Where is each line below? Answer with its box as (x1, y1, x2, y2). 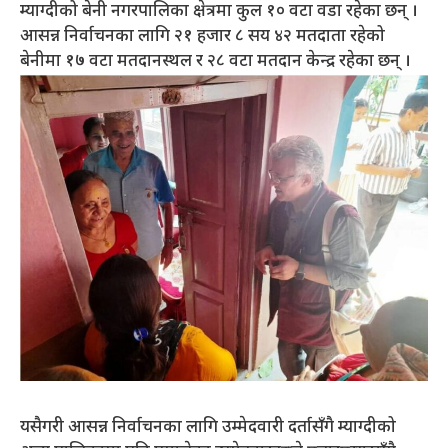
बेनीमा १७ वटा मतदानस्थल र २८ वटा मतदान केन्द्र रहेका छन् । (20, 51, 411, 74)
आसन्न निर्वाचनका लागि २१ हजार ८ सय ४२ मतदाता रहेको (20, 26, 385, 49)
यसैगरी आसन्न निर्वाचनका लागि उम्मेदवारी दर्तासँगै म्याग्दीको (20, 416, 396, 439)
